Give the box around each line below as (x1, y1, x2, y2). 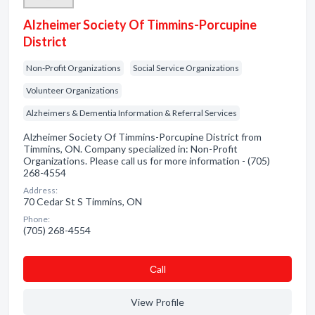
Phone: (23, 214, 50, 224)
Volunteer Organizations (26, 85, 119, 96)
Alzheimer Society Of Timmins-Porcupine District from (23, 131, 262, 143)
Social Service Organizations (133, 63, 239, 73)
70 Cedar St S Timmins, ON (23, 195, 142, 207)
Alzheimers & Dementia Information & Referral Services (26, 108, 237, 118)
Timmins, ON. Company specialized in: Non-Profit (23, 143, 238, 155)
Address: (23, 185, 58, 195)
